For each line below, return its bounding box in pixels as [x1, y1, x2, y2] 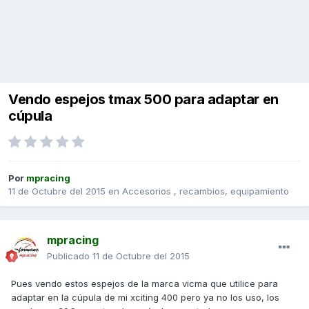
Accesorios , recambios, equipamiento [122, 186, 289, 197]
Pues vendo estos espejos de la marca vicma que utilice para [11, 278, 278, 290]
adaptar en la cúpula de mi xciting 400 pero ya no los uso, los [11, 292, 279, 303]
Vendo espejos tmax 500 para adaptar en [8, 91, 279, 108]
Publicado [47, 250, 92, 262]
